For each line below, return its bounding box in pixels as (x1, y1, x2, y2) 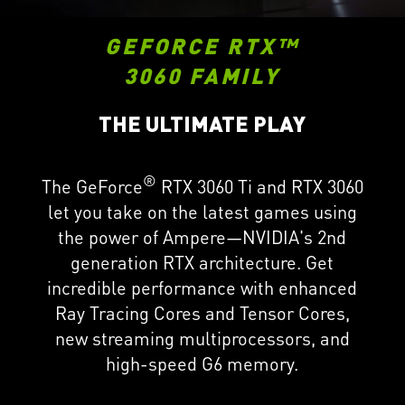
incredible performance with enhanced (47, 276, 358, 300)
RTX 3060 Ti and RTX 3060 (155, 174, 363, 199)
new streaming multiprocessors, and (54, 326, 350, 351)
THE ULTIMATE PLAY (99, 109, 306, 138)
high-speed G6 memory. (106, 352, 299, 376)
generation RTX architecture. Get (71, 250, 334, 275)
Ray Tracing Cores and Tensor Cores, (54, 301, 350, 325)
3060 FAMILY (124, 61, 281, 90)
